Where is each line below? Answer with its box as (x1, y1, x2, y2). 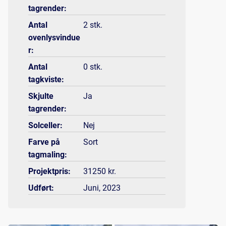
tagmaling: (28, 150, 67, 160)
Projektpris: (28, 166, 71, 177)
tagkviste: (28, 75, 64, 85)
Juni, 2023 (83, 183, 121, 193)
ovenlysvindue (28, 33, 80, 43)
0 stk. (83, 62, 102, 72)
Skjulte (28, 91, 53, 101)
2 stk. (83, 20, 102, 30)
